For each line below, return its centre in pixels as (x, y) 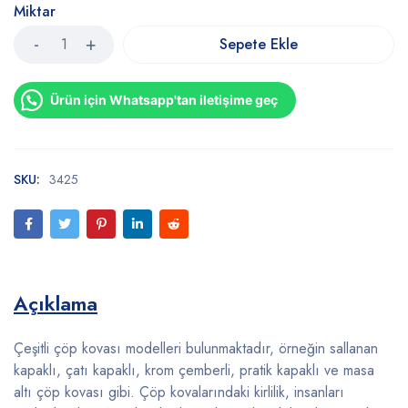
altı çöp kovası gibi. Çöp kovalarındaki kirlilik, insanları (179, 392)
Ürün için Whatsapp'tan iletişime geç (164, 100)
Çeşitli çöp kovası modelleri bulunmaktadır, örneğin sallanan (196, 348)
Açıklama (56, 303)
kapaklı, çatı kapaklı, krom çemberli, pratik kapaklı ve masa (194, 370)
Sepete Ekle (259, 44)
